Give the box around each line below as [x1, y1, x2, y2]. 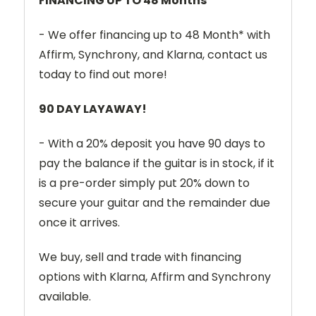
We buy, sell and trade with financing [39, 248, 241, 265]
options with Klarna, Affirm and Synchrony [39, 268, 271, 285]
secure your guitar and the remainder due [39, 194, 270, 211]
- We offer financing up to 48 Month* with [39, 26, 270, 43]
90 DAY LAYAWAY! [39, 100, 147, 117]
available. [39, 288, 91, 305]
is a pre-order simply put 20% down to [39, 174, 250, 191]
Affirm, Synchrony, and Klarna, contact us [39, 46, 267, 63]
